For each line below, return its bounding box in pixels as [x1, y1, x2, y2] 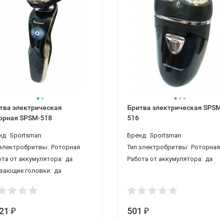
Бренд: [127, 132, 147, 139]
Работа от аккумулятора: [127, 155, 203, 163]
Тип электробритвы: [127, 143, 189, 151]
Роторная [51, 143, 81, 151]
